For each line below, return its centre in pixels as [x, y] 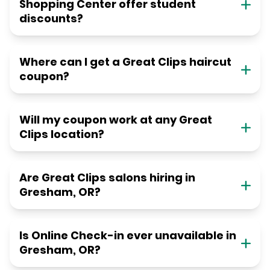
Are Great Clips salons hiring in [107, 178]
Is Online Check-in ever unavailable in [128, 236]
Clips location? [62, 134]
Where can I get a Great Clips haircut [125, 62]
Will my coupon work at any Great [116, 120]
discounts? [51, 19]
